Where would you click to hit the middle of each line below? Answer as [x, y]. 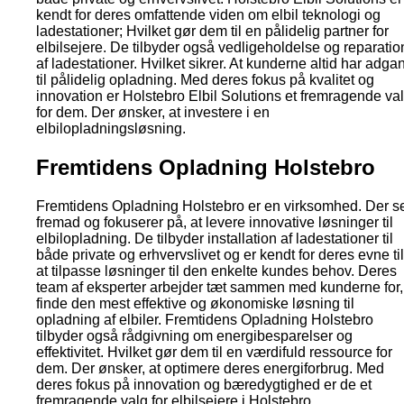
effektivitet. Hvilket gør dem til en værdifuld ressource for [214, 352]
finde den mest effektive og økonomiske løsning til [195, 303]
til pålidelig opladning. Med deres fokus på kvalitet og [205, 80]
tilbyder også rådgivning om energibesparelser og [194, 336]
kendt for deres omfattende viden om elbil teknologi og [208, 15]
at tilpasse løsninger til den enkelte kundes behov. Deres [216, 271]
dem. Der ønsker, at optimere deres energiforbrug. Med [210, 368]
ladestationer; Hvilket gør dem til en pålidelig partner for [212, 32]
